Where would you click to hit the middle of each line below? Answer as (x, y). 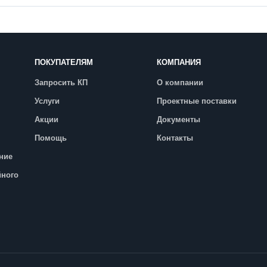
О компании (180, 83)
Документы (179, 119)
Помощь (51, 138)
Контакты (175, 138)
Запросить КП (61, 83)
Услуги (47, 101)
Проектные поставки (197, 101)
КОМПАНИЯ (179, 62)
